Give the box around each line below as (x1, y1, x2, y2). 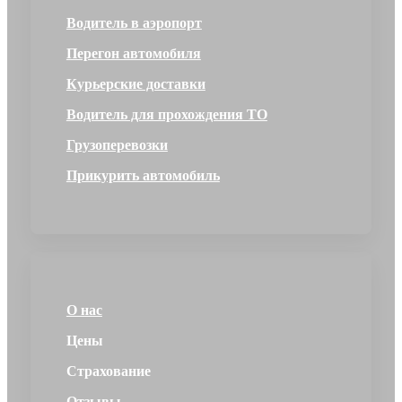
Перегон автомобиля (66, 45, 201, 61)
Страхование (66, 363, 151, 379)
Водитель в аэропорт (66, 14, 202, 31)
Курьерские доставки (66, 75, 205, 92)
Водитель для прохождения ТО (66, 106, 267, 122)
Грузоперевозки (66, 136, 168, 153)
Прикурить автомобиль (66, 167, 220, 183)
